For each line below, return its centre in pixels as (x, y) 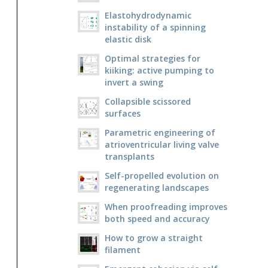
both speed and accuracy (157, 219)
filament (122, 250)
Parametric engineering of (160, 133)
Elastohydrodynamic (148, 16)
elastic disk (128, 39)
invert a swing (134, 83)
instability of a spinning (155, 28)
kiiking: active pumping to (159, 71)
